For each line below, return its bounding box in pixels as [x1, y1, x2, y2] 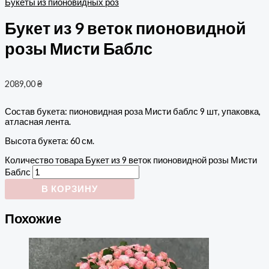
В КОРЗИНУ [41, 183, 98, 194]
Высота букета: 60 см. [5, 135, 94, 146]
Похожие [5, 210, 61, 226]
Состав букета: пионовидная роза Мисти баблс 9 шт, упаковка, [5, 106, 261, 117]
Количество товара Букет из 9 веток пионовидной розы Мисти [5, 154, 257, 165]
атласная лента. [5, 116, 71, 127]
